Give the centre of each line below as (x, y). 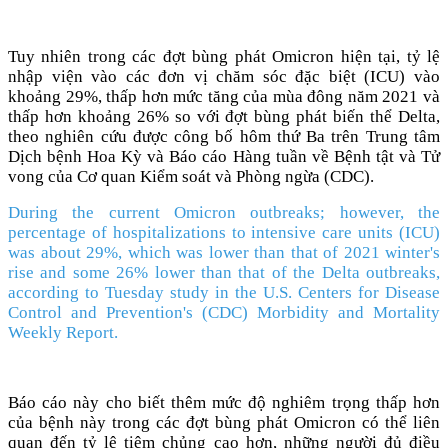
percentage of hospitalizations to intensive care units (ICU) (224, 232)
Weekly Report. (63, 332)
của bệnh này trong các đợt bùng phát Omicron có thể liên (224, 422)
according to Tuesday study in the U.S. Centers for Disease (224, 292)
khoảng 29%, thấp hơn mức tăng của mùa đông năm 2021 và (224, 96)
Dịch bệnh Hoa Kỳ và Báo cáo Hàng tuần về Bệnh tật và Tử (224, 156)
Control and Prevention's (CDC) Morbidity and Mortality (224, 312)
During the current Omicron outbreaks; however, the (224, 212)
